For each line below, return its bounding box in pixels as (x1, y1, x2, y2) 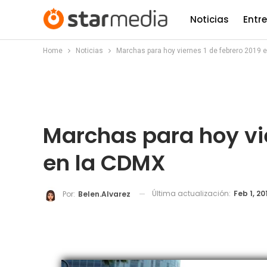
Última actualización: (152, 188, 232, 198)
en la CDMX (43, 148, 166, 178)
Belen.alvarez (78, 188, 131, 199)
